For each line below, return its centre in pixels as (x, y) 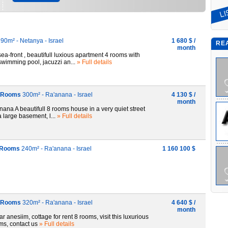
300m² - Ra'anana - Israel (57, 95)
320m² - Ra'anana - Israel (57, 203)
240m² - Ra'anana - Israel (56, 149)
